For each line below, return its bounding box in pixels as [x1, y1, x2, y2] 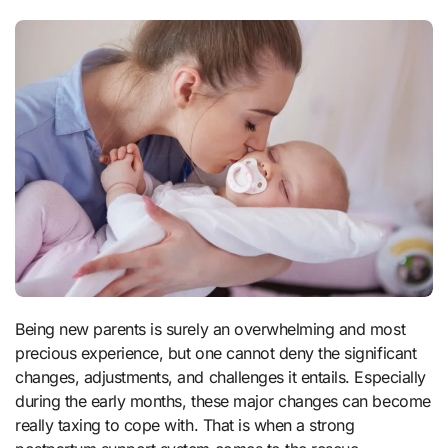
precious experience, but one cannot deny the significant [15, 342, 417, 363]
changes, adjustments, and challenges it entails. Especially [15, 366, 426, 387]
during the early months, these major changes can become [15, 390, 431, 411]
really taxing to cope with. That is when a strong [15, 414, 355, 435]
